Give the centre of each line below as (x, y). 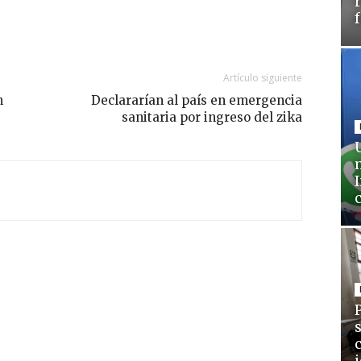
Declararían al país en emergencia (196, 101)
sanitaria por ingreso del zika (212, 118)
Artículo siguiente (262, 78)
